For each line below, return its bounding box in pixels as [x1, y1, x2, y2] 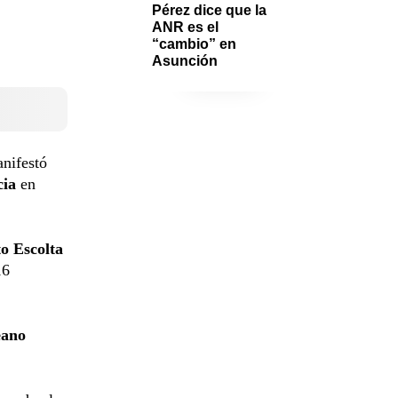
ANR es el [152, 19, 219, 35]
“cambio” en [152, 36, 236, 52]
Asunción [152, 52, 221, 68]
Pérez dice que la [152, 2, 267, 18]
